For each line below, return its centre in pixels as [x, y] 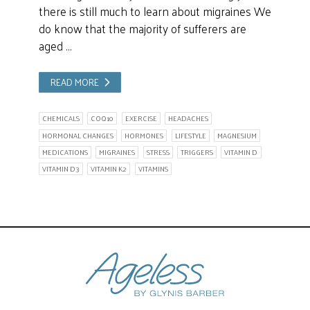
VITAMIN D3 [61, 169]
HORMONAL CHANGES [77, 135]
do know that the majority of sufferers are [142, 29]
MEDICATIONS [65, 153]
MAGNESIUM [237, 135]
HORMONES [144, 135]
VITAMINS [153, 169]
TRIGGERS [197, 153]
